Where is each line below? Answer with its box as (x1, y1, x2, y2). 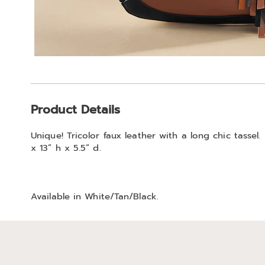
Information (30, 109, 129, 135)
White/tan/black (85, 190, 157, 203)
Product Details (31, 101, 121, 118)
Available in (31, 190, 85, 203)
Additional (30, 83, 120, 109)
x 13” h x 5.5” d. (31, 141, 101, 154)
